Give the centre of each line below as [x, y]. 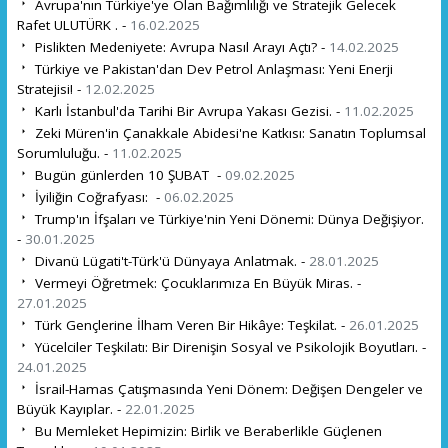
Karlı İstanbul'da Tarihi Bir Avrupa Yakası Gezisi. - [187, 110]
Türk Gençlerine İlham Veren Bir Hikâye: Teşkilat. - [189, 324]
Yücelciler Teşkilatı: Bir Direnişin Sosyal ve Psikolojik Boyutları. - [228, 346]
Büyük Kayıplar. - [70, 408]
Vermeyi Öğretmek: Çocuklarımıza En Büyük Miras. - [195, 282]
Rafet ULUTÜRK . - [73, 24]
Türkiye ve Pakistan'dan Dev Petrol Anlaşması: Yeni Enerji [211, 68]
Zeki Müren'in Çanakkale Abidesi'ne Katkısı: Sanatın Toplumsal [228, 132]
